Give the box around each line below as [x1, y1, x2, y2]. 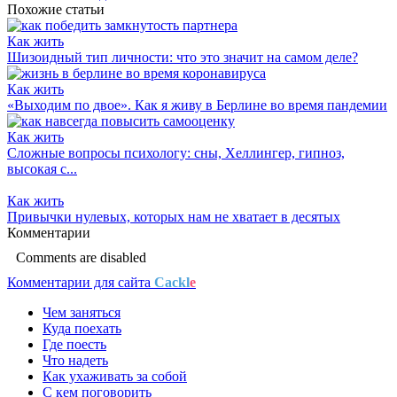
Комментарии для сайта [7, 274, 154, 290]
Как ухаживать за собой [43, 368, 187, 384]
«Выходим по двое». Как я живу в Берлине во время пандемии [7, 97, 387, 113]
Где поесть [43, 336, 106, 352]
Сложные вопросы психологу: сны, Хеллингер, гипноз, [7, 144, 345, 160]
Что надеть [43, 352, 108, 368]
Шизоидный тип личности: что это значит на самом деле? [7, 49, 358, 65]
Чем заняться [43, 304, 121, 320]
